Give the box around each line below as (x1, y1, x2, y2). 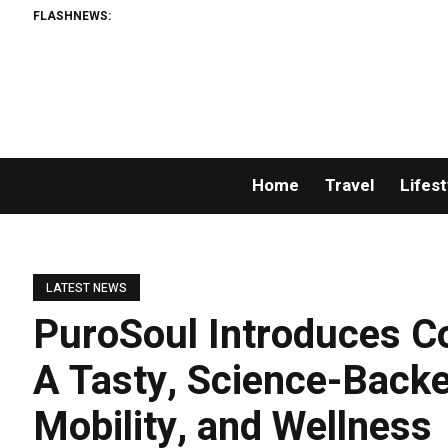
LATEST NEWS (46, 279, 128, 297)
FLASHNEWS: (33, 6, 112, 25)
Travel (324, 173, 374, 199)
